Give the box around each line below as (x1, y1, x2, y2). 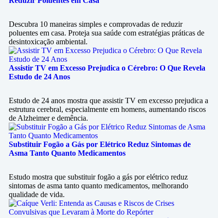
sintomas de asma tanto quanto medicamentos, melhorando (9, 182, 188, 190)
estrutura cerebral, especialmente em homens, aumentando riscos (9, 105, 206, 113)
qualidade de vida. (9, 190, 65, 199)
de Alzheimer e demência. (9, 114, 88, 122)
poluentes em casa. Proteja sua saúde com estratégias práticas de (9, 29, 204, 37)
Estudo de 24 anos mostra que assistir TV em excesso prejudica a (9, 96, 208, 105)
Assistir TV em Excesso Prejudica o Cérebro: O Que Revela (9, 64, 205, 72)
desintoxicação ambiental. (9, 37, 88, 46)
